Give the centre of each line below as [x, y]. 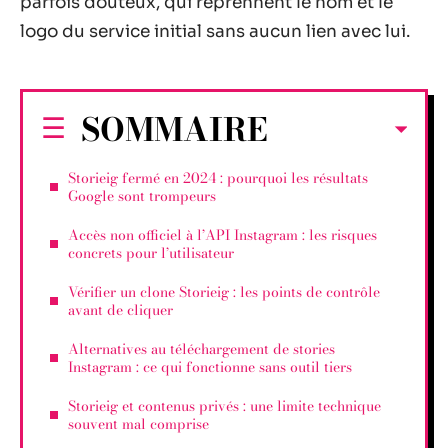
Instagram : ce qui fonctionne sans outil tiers [210, 366]
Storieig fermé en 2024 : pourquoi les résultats [218, 177]
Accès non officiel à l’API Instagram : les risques [222, 234]
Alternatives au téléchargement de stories [201, 348]
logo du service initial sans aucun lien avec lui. [215, 31]
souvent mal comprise [138, 423]
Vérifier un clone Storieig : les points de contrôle [224, 291]
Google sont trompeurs [142, 195]
